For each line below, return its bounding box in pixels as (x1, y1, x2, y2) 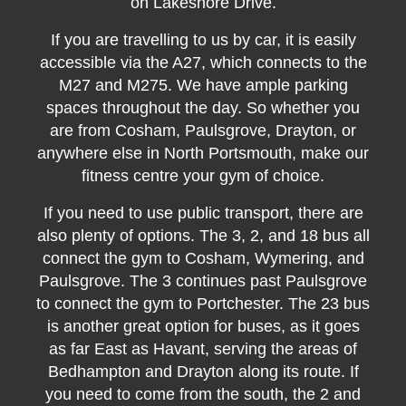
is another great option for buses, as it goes (46, 317, 360, 335)
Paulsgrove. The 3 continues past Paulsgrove (39, 272, 367, 290)
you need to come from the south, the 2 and (45, 385, 361, 403)
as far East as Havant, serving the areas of (49, 340, 357, 358)
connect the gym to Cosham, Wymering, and (42, 249, 364, 267)
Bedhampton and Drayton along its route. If (47, 362, 359, 381)
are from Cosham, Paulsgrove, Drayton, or (50, 121, 356, 140)
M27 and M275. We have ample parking (58, 76, 348, 94)
